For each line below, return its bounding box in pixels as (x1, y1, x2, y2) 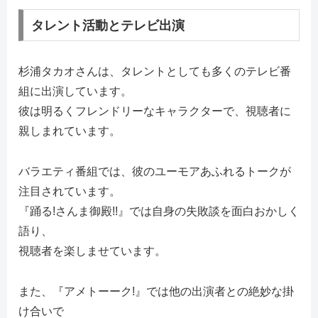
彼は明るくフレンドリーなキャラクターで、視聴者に (18, 105, 291, 118)
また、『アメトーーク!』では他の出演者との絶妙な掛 (18, 285, 294, 298)
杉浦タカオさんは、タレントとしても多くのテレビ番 (18, 65, 291, 78)
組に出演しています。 (18, 85, 132, 98)
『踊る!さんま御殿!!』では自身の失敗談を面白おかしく (18, 205, 300, 218)
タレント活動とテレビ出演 (31, 18, 185, 33)
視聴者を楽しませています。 (18, 245, 166, 258)
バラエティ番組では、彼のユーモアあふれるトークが (18, 165, 291, 178)
